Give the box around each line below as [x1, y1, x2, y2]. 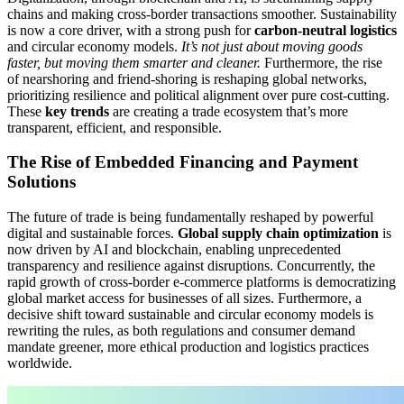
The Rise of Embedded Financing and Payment [7, 152, 358, 172]
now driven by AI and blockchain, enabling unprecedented [7, 242, 341, 258]
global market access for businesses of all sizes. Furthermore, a [7, 290, 362, 307]
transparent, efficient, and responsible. [7, 119, 222, 135]
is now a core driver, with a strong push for [7, 22, 254, 38]
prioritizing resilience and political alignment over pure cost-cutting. [7, 87, 390, 103]
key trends [45, 103, 109, 119]
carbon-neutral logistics [254, 22, 397, 38]
